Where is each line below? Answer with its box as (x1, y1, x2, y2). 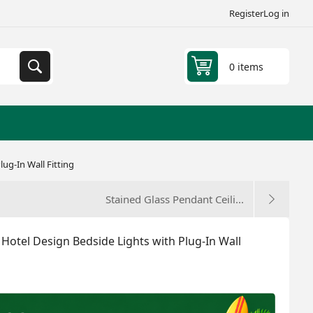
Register (229, 7, 264, 20)
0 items (229, 59, 264, 73)
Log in (263, 7, 290, 20)
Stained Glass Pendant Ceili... (105, 192, 245, 206)
